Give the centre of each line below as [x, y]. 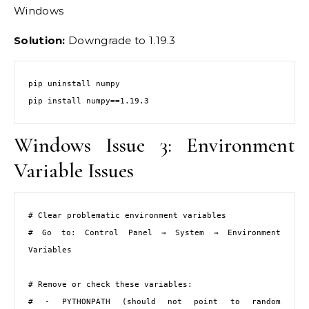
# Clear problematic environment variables [127, 216]
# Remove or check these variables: [110, 285]
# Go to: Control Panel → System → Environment [154, 233]
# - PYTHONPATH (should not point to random [154, 302]
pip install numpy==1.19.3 [89, 101]
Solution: [40, 40]
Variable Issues [74, 171]
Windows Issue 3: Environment [154, 146]
